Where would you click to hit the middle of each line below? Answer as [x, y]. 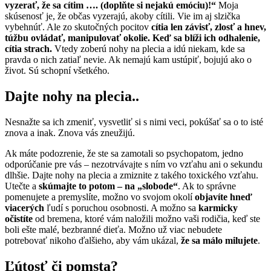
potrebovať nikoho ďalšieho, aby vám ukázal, [93, 240]
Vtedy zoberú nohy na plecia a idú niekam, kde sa [149, 48]
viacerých [26, 207]
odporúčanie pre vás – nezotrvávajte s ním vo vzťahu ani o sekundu [134, 164]
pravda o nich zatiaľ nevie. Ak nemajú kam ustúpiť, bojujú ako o [128, 59]
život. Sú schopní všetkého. [57, 70]
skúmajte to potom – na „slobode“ [108, 186]
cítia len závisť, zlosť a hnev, [209, 27]
